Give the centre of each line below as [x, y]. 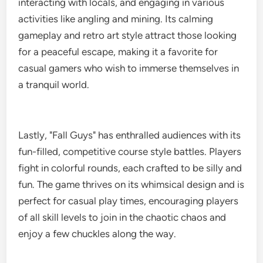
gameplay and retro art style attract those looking [128, 35]
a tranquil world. [54, 85]
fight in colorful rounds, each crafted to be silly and [130, 168]
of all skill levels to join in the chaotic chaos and [122, 217]
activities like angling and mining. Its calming [116, 19]
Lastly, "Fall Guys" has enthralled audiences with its [130, 135]
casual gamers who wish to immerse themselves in [129, 68]
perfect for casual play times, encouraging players [129, 201]
